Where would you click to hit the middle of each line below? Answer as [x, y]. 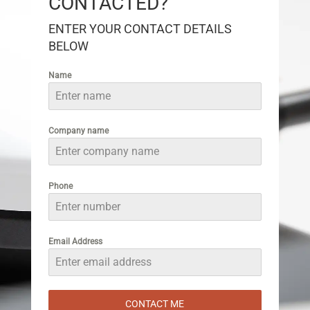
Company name [78, 131]
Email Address [75, 242]
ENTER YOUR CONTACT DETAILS [140, 29]
